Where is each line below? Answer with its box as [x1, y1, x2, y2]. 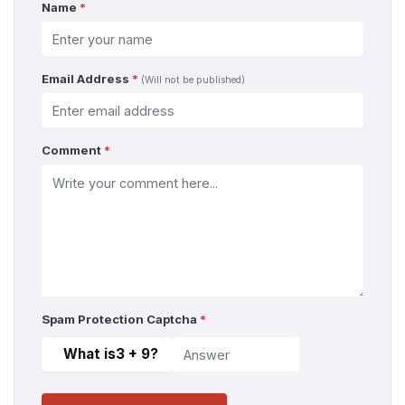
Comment [42, 143, 104, 157]
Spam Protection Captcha [42, 312, 200, 326]
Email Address [42, 71, 132, 86]
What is [63, 345, 116, 363]
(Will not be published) [141, 74, 245, 86]
